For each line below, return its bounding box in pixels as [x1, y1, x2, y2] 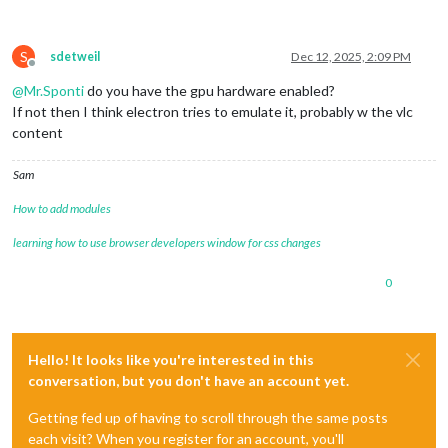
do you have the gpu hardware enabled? [84, 82, 335, 100]
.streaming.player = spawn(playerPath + [52, 12, 326, 27]
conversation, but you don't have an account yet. [28, 372, 349, 390]
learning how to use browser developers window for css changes [13, 235, 321, 251]
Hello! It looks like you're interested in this [28, 351, 314, 369]
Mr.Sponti [24, 82, 84, 100]
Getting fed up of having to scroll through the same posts [28, 409, 388, 427]
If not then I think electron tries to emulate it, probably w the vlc [12, 103, 413, 121]
